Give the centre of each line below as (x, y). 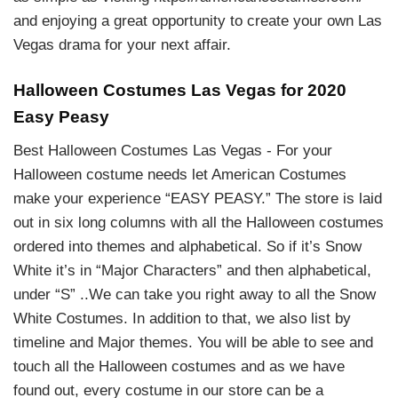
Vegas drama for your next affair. (122, 45)
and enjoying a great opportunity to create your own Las (198, 21)
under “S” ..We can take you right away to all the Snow (195, 295)
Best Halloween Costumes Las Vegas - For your (173, 151)
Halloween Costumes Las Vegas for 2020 (180, 90)
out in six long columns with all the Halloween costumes (199, 223)
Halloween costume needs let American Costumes (180, 175)
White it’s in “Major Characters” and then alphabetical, (192, 271)
